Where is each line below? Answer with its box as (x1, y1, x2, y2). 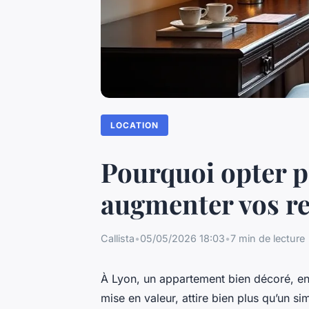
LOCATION (110, 119, 159, 130)
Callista (101, 232, 134, 245)
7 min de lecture (230, 232, 305, 245)
